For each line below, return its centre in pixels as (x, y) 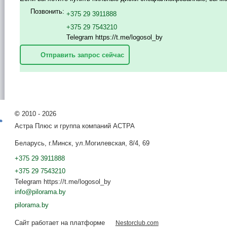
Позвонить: (48, 11)
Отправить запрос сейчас (83, 55)
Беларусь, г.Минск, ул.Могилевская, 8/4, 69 (82, 143)
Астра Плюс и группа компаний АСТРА (75, 126)
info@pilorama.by (40, 192)
